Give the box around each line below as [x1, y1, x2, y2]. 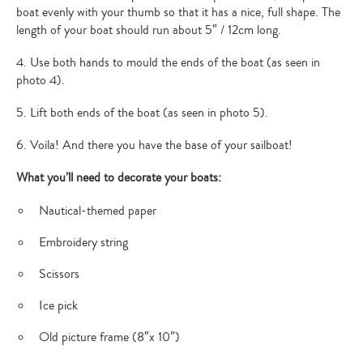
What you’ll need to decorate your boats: [16, 168, 221, 186]
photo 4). [16, 70, 65, 89]
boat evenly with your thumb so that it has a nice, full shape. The [16, 2, 340, 21]
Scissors [39, 264, 79, 283]
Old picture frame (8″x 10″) [39, 327, 180, 346]
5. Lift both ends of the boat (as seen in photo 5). [16, 103, 268, 122]
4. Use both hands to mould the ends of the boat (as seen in [16, 53, 320, 71]
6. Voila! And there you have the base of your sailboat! [16, 135, 293, 154]
